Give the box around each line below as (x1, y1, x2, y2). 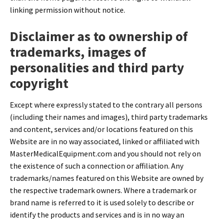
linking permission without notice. (10, 5, 125, 15)
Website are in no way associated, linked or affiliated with (10, 136, 199, 146)
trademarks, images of (10, 43, 146, 61)
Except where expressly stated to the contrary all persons (10, 99, 202, 109)
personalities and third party (10, 59, 184, 77)
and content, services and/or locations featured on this (10, 124, 193, 134)
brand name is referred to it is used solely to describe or (10, 197, 194, 207)
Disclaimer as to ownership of (10, 27, 188, 45)
